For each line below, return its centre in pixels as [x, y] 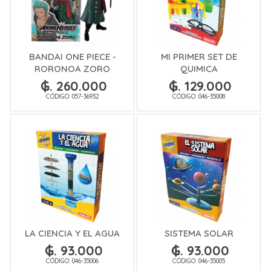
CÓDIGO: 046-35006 [72, 260]
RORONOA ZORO [72, 69]
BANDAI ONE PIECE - [72, 57]
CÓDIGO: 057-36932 [72, 96]
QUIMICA [199, 69]
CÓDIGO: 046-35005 [199, 260]
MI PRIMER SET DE [199, 57]
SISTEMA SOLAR [199, 233]
